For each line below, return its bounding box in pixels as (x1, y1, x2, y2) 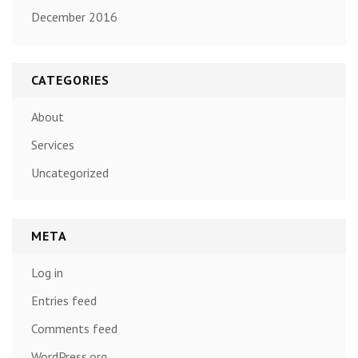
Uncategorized (31, 165, 109, 181)
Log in (31, 265, 63, 281)
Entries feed (31, 292, 97, 309)
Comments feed (31, 320, 117, 337)
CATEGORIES (31, 71, 109, 88)
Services (31, 137, 74, 153)
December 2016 (31, 8, 117, 25)
